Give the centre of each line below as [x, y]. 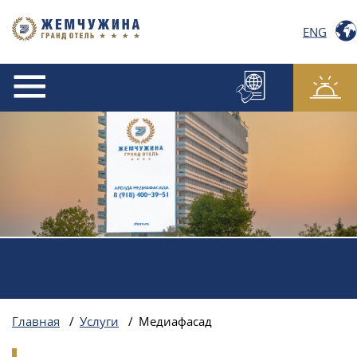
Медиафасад [175, 322]
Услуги [99, 322]
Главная [36, 322]
